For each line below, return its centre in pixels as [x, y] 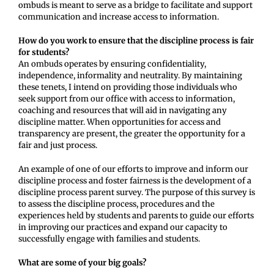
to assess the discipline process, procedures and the [117, 204]
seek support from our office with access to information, [127, 99]
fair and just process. [58, 146]
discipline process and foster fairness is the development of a [135, 181]
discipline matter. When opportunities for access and [120, 122]
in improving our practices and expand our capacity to [123, 228]
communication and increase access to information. [119, 17]
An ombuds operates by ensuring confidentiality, [112, 64]
